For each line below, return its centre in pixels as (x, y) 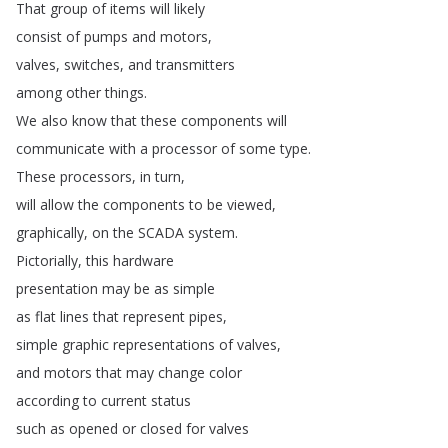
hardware (143, 260)
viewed (249, 204)
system (211, 232)
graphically (50, 232)
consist (39, 36)
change (181, 372)
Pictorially (47, 260)
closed (161, 428)
